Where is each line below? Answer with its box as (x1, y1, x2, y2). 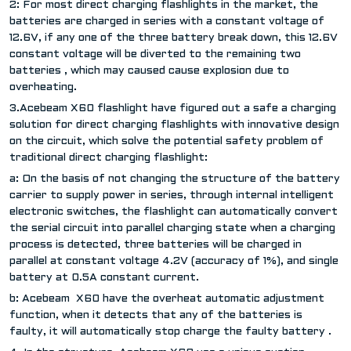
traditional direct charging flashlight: (9, 152, 208, 163)
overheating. (9, 81, 77, 92)
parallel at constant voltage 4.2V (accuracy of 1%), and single (9, 255, 338, 266)
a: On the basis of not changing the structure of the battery (9, 173, 340, 184)
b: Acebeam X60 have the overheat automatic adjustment (9, 293, 324, 304)
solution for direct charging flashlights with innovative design (9, 119, 339, 130)
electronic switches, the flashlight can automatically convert (9, 206, 338, 217)
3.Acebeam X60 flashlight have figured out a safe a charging (9, 103, 336, 114)
